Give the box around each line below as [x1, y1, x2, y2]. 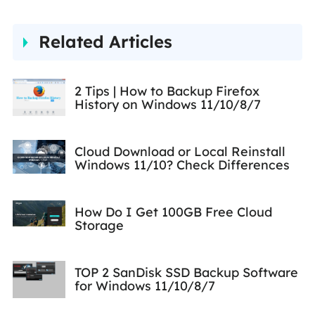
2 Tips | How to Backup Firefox [74, 82, 259, 99]
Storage [74, 217, 124, 234]
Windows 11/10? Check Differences [74, 156, 290, 173]
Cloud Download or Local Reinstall [74, 143, 285, 160]
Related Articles [39, 31, 173, 53]
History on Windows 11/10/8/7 [74, 96, 261, 112]
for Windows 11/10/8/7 [74, 278, 215, 295]
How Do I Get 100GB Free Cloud [74, 204, 272, 221]
